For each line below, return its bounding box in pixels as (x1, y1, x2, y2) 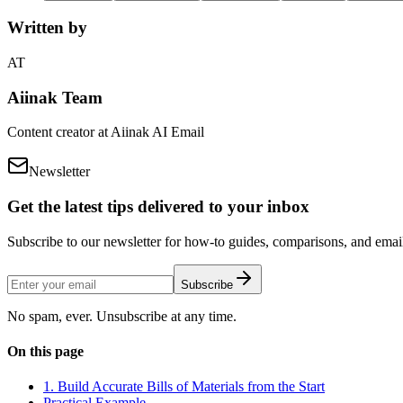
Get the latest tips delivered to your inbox (7, 197, 309, 217)
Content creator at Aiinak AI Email (7, 124, 204, 140)
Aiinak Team (7, 87, 103, 107)
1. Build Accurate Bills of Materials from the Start (43, 379, 325, 395)
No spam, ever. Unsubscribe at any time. (7, 308, 237, 324)
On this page (7, 344, 84, 360)
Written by (7, 18, 87, 38)
